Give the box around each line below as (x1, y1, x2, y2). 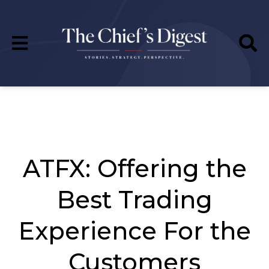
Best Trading (56, 185, 213, 215)
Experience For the (18, 216, 251, 246)
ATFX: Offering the (22, 154, 247, 184)
